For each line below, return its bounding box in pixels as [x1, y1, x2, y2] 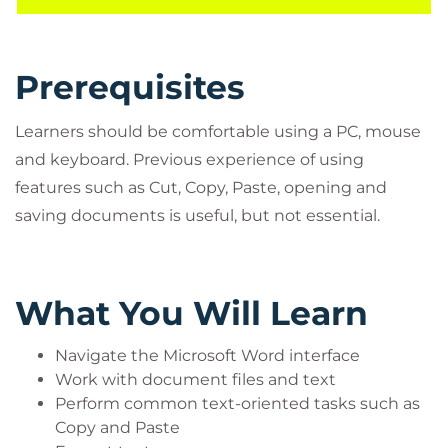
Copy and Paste [55, 418, 180, 437]
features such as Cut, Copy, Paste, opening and [15, 178, 387, 197]
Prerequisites [15, 67, 245, 107]
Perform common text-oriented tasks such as [55, 394, 420, 413]
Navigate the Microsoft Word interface [55, 346, 360, 365]
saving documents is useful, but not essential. [15, 206, 380, 225]
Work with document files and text [55, 370, 336, 389]
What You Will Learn [15, 293, 368, 333]
